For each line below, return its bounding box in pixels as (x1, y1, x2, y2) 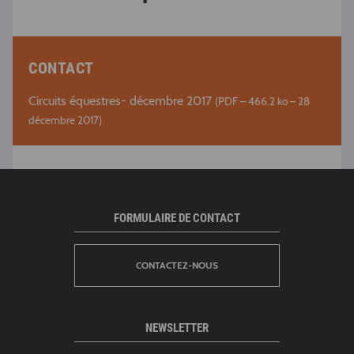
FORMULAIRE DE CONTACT (114, 210, 240, 225)
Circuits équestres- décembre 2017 (28, 92, 212, 108)
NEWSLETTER (145, 320, 209, 335)
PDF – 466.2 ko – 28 (218, 94, 310, 107)
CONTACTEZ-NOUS (136, 258, 218, 271)
